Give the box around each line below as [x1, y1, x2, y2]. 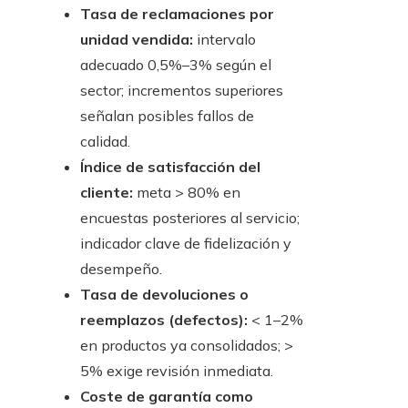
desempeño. [80, 260, 162, 279]
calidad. [80, 132, 130, 151]
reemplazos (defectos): [80, 311, 248, 330]
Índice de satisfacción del [80, 158, 260, 177]
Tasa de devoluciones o [80, 285, 249, 304]
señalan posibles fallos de [80, 107, 254, 126]
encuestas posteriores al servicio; [80, 209, 300, 228]
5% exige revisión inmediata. [80, 362, 273, 381]
